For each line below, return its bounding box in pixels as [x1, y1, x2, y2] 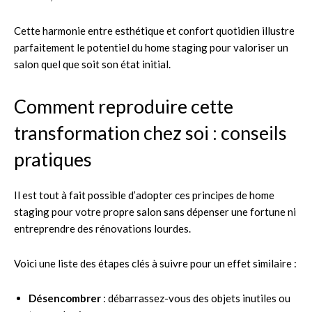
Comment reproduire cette [14, 94, 233, 118]
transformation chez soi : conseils [14, 120, 287, 144]
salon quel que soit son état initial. [14, 57, 171, 70]
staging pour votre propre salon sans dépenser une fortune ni [14, 205, 296, 218]
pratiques [14, 147, 92, 171]
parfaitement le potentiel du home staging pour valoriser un [14, 40, 288, 54]
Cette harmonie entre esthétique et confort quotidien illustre [14, 24, 295, 37]
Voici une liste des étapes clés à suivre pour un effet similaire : [14, 256, 297, 270]
